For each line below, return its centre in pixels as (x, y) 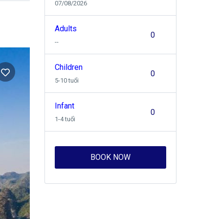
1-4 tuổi (65, 119)
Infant (65, 106)
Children (69, 67)
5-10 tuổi (67, 80)
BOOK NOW (110, 157)
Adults (66, 29)
